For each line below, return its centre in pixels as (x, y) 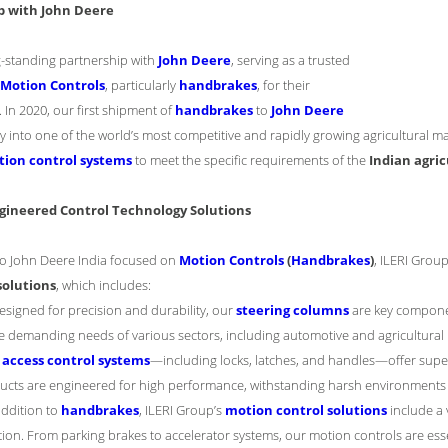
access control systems (76, 360)
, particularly (142, 85)
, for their (283, 85)
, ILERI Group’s (182, 410)
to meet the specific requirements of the (250, 160)
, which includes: (103, 285)
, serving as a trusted (290, 60)
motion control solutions (306, 410)
